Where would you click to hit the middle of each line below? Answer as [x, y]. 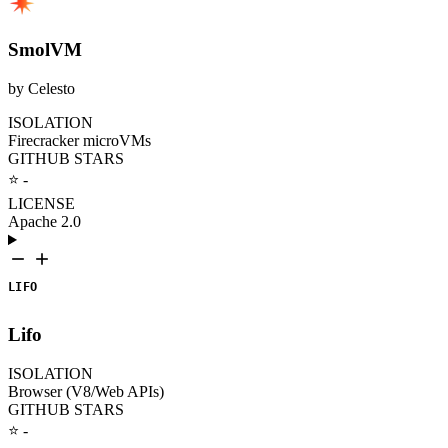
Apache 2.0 [44, 222]
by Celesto [41, 89]
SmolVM [45, 50]
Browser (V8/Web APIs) [86, 391]
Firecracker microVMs [79, 141]
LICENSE [41, 204]
